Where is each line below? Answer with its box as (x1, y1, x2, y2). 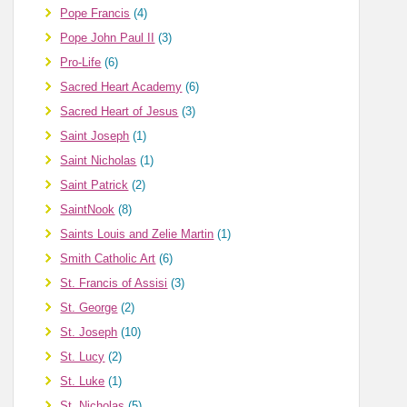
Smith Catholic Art (60, 252, 156, 266)
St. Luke (60, 374, 105, 389)
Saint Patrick (60, 178, 129, 193)
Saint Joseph (60, 129, 130, 144)
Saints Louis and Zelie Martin (60, 227, 214, 242)
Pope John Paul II (60, 31, 155, 45)
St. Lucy (60, 350, 105, 364)
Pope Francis (60, 6, 131, 21)
